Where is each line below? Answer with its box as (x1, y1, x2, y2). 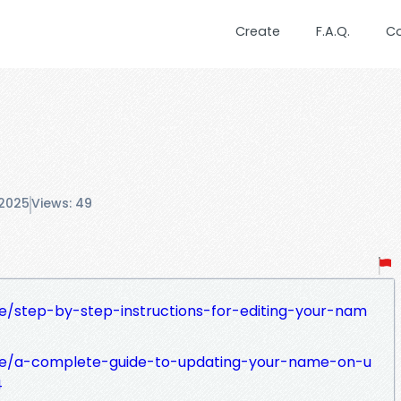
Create (235, 22, 280, 40)
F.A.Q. (316, 22, 350, 40)
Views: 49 (31, 194, 92, 213)
